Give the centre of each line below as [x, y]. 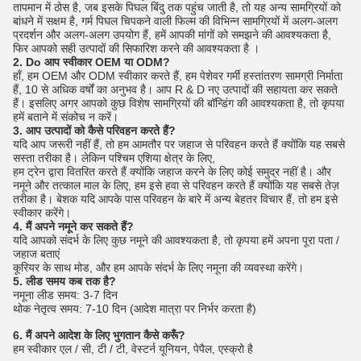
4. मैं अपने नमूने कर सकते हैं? [73, 227]
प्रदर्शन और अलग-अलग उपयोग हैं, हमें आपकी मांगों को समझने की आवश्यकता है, [172, 35]
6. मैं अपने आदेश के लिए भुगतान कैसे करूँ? [99, 336]
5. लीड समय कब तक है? [64, 282]
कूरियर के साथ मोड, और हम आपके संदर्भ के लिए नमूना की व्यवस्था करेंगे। [158, 268]
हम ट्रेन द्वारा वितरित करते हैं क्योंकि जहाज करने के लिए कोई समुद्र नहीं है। [163, 172]
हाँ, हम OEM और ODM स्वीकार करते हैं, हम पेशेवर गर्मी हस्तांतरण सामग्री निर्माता [178, 76]
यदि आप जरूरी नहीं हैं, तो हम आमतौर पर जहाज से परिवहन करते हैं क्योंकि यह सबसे [179, 145]
